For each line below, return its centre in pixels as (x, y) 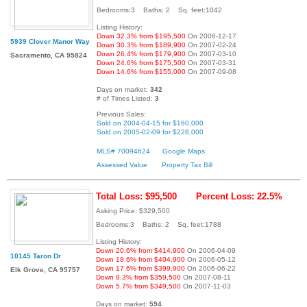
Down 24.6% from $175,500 (141, 63)
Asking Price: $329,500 (133, 210)
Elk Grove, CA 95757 (45, 269)
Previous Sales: (121, 114)
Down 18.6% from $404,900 (140, 259)
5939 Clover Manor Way (50, 42)
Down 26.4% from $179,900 (141, 54)
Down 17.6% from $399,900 (140, 268)
